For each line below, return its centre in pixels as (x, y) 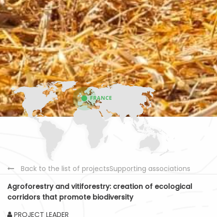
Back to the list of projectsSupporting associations (106, 169)
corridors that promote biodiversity (70, 197)
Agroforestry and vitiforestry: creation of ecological (100, 187)
